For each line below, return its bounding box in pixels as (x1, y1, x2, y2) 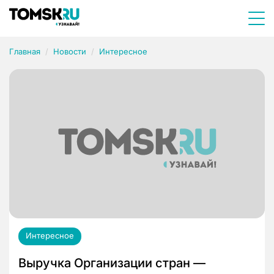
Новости (53, 46, 86, 56)
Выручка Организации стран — (18, 256, 206, 271)
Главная (9, 46, 40, 56)
